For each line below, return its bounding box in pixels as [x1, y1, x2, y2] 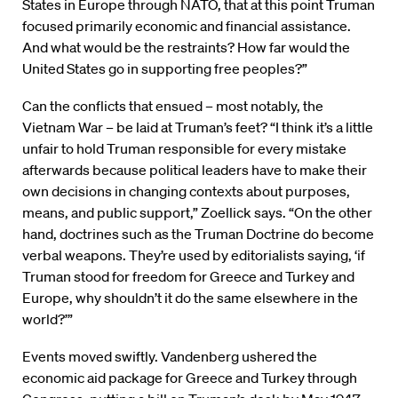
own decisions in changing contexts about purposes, [22, 182, 350, 201]
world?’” [22, 310, 73, 329]
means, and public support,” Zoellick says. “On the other [22, 203, 372, 222]
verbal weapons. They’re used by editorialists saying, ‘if [22, 246, 365, 265]
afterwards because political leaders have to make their [22, 161, 367, 179]
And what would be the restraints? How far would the [22, 38, 350, 57]
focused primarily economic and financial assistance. [22, 17, 351, 36]
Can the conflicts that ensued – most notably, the [22, 97, 323, 115]
